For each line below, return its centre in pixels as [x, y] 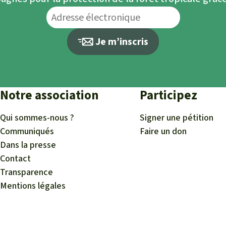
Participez [169, 95]
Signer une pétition [177, 118]
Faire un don [163, 131]
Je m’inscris [122, 42]
